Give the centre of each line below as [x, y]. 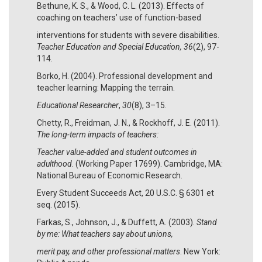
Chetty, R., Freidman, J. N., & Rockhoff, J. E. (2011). [128, 123]
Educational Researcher [78, 105]
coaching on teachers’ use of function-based [119, 17]
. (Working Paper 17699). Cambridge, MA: [147, 163]
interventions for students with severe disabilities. [128, 35]
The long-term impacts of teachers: [98, 134]
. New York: [200, 251]
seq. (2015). [58, 204]
